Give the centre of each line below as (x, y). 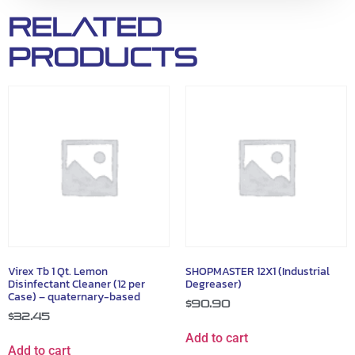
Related (85, 27)
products (103, 57)
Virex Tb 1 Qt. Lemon (58, 271)
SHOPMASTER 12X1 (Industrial (258, 271)
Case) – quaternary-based (74, 296)
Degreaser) (214, 284)
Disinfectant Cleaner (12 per (76, 284)
